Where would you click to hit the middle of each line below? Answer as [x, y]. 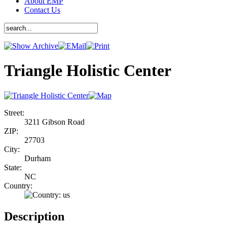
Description [34, 216]
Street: [14, 112]
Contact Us [42, 10]
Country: [18, 185]
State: [13, 167]
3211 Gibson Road [54, 122]
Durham [37, 158]
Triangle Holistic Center [88, 71]
